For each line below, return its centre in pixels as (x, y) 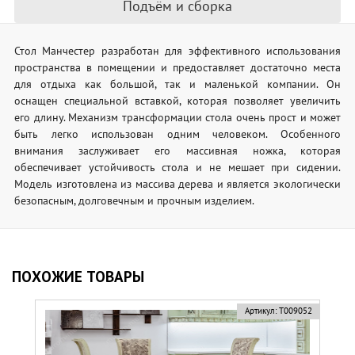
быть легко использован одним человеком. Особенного (177, 134)
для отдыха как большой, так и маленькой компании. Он (177, 84)
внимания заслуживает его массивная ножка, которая (177, 151)
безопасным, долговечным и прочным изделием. (134, 201)
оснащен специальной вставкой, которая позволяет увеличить (177, 101)
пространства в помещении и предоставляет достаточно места (177, 68)
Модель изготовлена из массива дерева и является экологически (177, 184)
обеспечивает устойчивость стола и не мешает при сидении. (177, 168)
